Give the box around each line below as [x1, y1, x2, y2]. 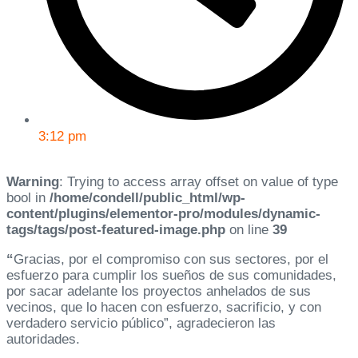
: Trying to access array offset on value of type [59, 174, 338, 190]
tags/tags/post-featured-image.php [6, 222, 225, 238]
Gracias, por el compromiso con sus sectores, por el [14, 252, 328, 268]
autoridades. [6, 332, 80, 348]
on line [225, 222, 272, 238]
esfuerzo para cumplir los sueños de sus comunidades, [6, 268, 336, 284]
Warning [6, 174, 59, 190]
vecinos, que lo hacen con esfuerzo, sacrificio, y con [6, 300, 321, 316]
